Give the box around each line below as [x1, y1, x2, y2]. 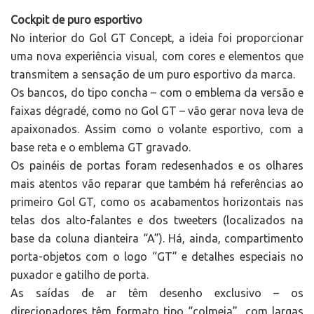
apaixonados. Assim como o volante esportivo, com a [11, 123, 303, 136]
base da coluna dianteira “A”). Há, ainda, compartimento [11, 232, 303, 245]
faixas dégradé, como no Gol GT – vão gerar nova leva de [11, 104, 303, 118]
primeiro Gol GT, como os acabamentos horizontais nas [11, 196, 303, 209]
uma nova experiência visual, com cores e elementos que [11, 50, 303, 63]
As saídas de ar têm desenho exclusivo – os [11, 287, 303, 300]
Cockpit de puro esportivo [11, 13, 142, 27]
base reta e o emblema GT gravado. [11, 141, 193, 154]
